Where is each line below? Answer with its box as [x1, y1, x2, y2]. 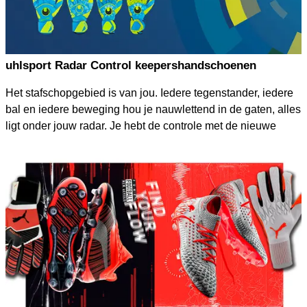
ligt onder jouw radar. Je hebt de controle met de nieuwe [5, 119, 276, 132]
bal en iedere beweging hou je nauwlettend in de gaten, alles [5, 103, 301, 115]
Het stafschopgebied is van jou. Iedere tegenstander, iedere [5, 86, 293, 99]
